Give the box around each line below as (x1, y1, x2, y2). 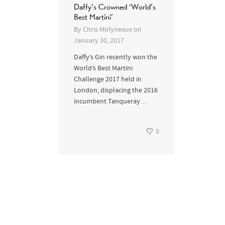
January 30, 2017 (74, 36, 124, 46)
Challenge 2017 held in (74, 75, 142, 84)
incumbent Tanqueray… (74, 97, 147, 106)
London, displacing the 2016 (74, 86, 158, 95)
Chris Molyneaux (83, 25, 132, 35)
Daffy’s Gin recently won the (74, 53, 157, 62)
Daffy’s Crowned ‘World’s (74, 2, 156, 13)
